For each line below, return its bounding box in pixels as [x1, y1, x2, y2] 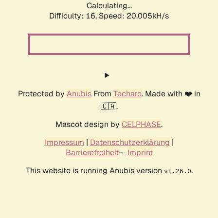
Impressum [44, 137, 84, 148]
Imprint [127, 147, 153, 158]
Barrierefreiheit [65, 147, 119, 158]
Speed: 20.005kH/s [99, 11, 169, 21]
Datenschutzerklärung [90, 137, 170, 148]
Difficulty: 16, [49, 11, 99, 21]
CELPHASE [122, 119, 161, 130]
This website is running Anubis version [25, 165, 164, 176]
